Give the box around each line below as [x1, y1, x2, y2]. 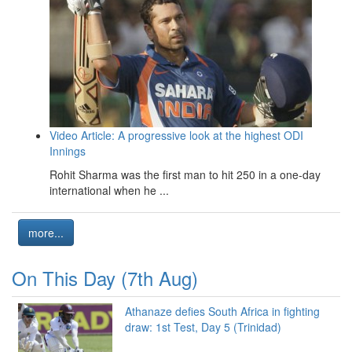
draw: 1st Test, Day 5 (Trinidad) [125, 318, 281, 335]
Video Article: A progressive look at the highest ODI [49, 126, 303, 143]
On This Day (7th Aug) [12, 263, 198, 291]
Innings [49, 142, 86, 159]
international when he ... [49, 181, 169, 198]
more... [28, 224, 64, 240]
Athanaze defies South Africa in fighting [125, 302, 320, 319]
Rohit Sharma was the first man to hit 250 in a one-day [49, 166, 321, 182]
